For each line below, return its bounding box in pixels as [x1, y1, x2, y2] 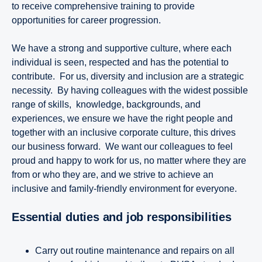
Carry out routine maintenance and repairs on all [35, 245, 235, 256]
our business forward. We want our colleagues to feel [12, 141, 233, 151]
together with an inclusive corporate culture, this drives [12, 127, 236, 137]
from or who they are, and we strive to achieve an [12, 169, 213, 180]
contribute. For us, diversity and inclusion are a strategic [12, 71, 244, 81]
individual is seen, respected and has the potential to [12, 57, 229, 67]
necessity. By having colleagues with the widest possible [12, 85, 248, 95]
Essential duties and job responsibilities [19, 210, 232, 223]
